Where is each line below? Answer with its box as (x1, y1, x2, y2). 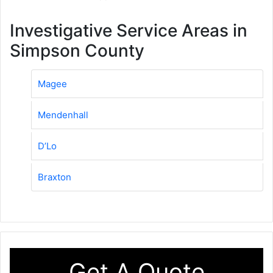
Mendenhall (38, 108, 88, 121)
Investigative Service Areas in (10, 19, 247, 41)
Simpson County (10, 40, 144, 61)
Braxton (38, 171, 71, 183)
